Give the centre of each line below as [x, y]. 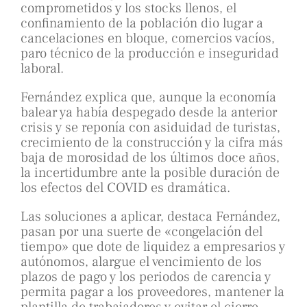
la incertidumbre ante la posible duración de [150, 173]
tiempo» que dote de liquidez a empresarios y [153, 247]
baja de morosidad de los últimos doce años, [150, 158]
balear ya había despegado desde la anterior [149, 113]
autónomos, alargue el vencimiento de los [141, 262]
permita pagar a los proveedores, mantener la [152, 292]
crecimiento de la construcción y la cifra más [152, 143]
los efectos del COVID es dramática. [125, 188]
